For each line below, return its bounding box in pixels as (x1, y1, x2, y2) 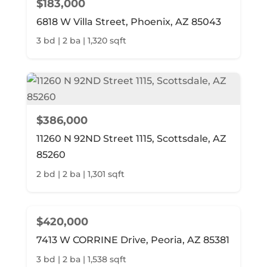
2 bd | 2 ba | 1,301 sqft (36, 169, 125, 180)
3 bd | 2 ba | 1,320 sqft (36, 35, 126, 46)
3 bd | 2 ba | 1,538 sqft (36, 253, 126, 265)
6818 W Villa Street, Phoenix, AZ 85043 (36, 15, 221, 27)
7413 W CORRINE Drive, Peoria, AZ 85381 (36, 234, 229, 246)
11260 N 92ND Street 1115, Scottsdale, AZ (36, 133, 226, 145)
